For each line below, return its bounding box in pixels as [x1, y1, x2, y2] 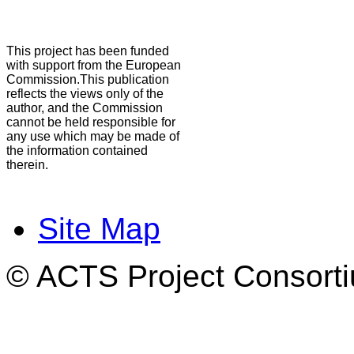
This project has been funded [6, 44, 169, 58]
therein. [6, 158, 48, 172]
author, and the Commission [6, 101, 163, 115]
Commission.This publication [6, 73, 169, 87]
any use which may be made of [6, 130, 179, 144]
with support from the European [6, 58, 181, 73]
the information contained [6, 144, 148, 158]
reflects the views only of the [6, 87, 164, 101]
